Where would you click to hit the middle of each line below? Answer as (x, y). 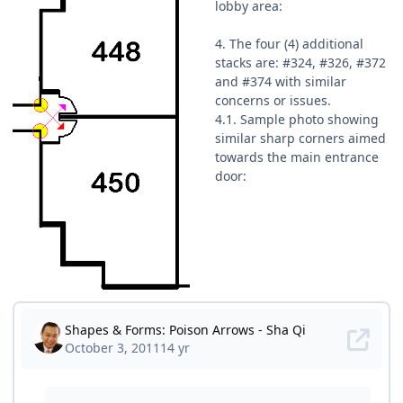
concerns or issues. (273, 101)
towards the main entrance (297, 157)
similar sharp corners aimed (300, 139)
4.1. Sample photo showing (297, 120)
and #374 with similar (281, 82)
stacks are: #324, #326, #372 (300, 63)
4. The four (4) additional (289, 44)
